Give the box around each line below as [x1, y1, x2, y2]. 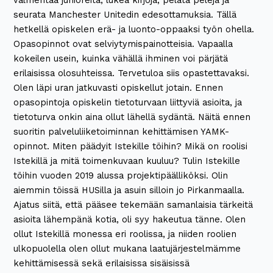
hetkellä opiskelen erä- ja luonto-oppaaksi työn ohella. [13, 24, 255, 35]
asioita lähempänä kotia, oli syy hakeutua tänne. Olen [13, 214, 246, 225]
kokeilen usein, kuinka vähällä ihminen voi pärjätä [13, 53, 229, 65]
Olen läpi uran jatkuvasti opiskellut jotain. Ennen [13, 82, 224, 94]
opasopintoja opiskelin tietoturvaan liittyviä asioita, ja [13, 97, 243, 108]
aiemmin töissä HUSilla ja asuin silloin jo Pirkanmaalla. [13, 185, 245, 196]
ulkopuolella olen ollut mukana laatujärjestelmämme [13, 243, 241, 255]
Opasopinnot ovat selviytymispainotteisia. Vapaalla [13, 38, 233, 50]
